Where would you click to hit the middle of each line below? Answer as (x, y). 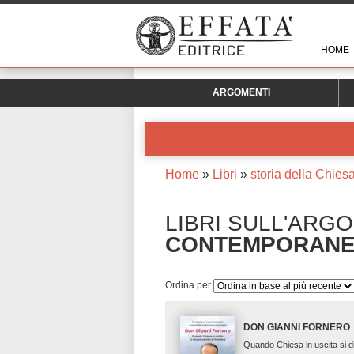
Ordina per (189, 285)
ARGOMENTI (241, 92)
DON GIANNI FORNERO (297, 328)
